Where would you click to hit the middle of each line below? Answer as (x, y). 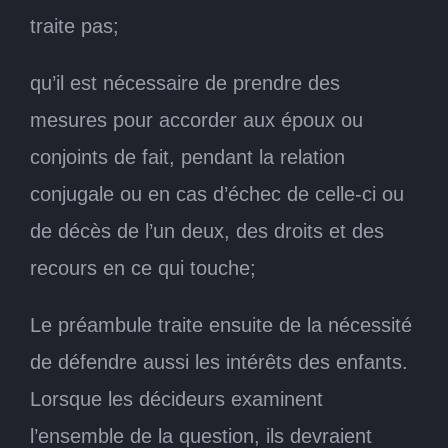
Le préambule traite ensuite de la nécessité (221, 324)
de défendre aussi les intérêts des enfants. (219, 361)
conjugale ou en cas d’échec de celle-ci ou (217, 193)
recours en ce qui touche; (143, 267)
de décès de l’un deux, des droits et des (207, 230)
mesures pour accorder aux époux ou (196, 119)
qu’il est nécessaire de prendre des (185, 82)
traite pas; (74, 25)
